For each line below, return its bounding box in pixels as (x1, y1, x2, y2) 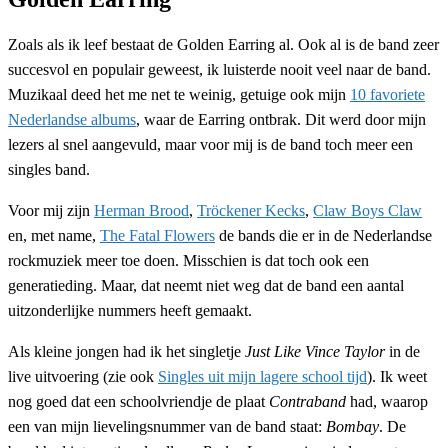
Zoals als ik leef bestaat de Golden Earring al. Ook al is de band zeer (8, 35, 439, 53)
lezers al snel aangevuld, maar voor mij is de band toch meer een (8, 135, 413, 153)
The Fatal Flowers (100, 226, 215, 244)
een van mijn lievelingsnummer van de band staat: (8, 417, 326, 435)
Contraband (269, 392, 346, 410)
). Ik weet (367, 367, 427, 385)
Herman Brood (94, 201, 189, 219)
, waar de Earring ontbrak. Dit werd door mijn (136, 110, 426, 128)
